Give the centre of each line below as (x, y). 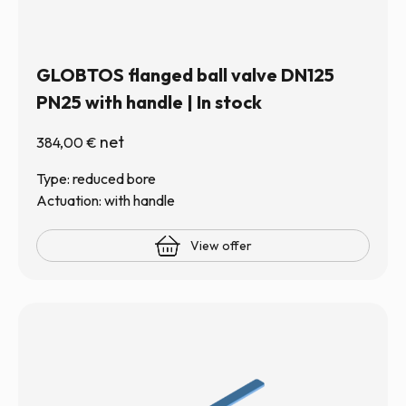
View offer (221, 246)
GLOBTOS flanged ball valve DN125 (185, 75)
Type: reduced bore (96, 179)
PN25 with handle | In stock (149, 102)
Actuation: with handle (106, 200)
